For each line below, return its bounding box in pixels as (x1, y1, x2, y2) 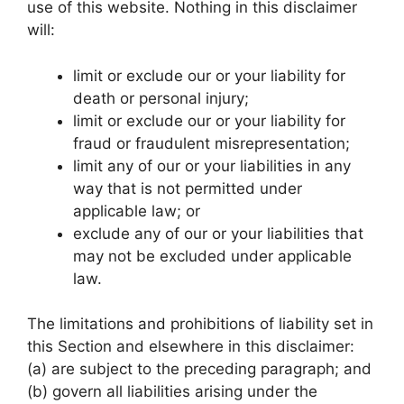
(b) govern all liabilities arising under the (27, 382, 317, 400)
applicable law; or (73, 201, 200, 220)
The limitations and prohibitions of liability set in (27, 315, 373, 333)
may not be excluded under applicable (73, 246, 352, 265)
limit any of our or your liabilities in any (73, 156, 351, 175)
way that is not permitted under (73, 179, 302, 197)
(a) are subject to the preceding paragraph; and (27, 360, 372, 378)
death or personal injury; (73, 88, 249, 107)
